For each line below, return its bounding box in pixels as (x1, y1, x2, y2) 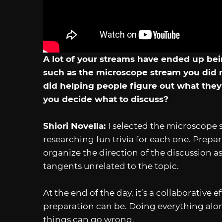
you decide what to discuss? (43, 94, 171, 105)
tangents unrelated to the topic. (43, 161, 179, 171)
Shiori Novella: (43, 121, 108, 131)
